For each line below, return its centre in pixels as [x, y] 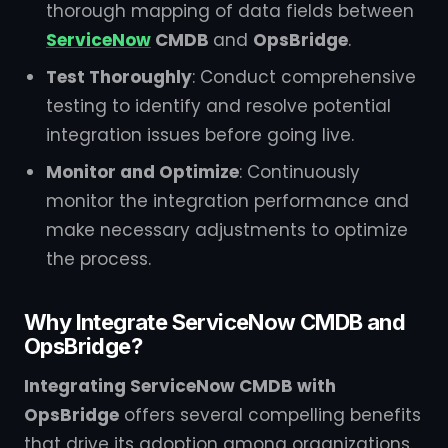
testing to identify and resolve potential [218, 106]
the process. [98, 259]
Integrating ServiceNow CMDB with [180, 386]
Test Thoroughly [119, 77]
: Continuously [299, 172]
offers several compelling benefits [270, 415]
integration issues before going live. [200, 135]
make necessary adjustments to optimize [227, 230]
